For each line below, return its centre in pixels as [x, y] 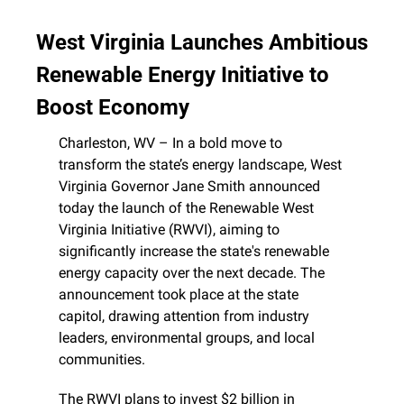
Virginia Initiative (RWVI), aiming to [169, 230]
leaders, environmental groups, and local [187, 338]
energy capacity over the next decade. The [192, 273]
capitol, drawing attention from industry [184, 317]
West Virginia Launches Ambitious [202, 43]
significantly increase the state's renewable [194, 252]
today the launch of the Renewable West [186, 208]
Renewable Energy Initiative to [183, 75]
